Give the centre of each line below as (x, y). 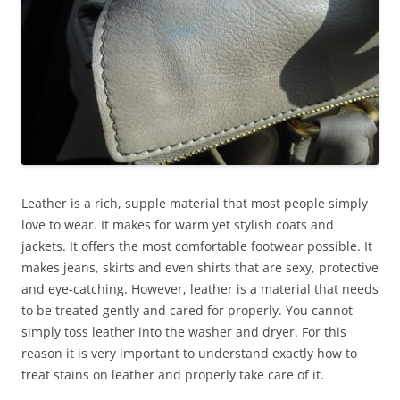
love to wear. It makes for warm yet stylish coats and (178, 224)
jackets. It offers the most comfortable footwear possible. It (197, 246)
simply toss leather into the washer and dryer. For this (184, 331)
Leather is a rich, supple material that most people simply (195, 203)
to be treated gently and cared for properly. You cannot (187, 310)
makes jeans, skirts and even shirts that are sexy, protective (200, 267)
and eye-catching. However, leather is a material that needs (200, 288)
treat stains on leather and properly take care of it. (173, 374)
